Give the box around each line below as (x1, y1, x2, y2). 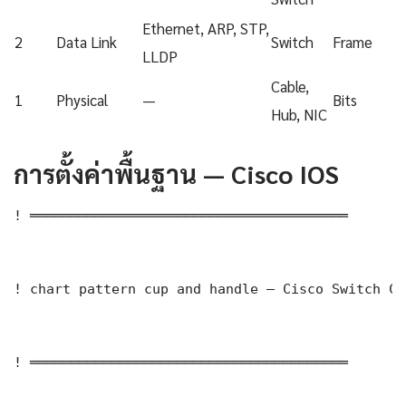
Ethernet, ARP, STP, (142, 18, 269, 39)
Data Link (56, 32, 117, 53)
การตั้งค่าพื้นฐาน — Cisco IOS (14, 157, 339, 190)
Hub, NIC (271, 104, 327, 125)
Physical (56, 90, 108, 111)
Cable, (271, 76, 309, 97)
